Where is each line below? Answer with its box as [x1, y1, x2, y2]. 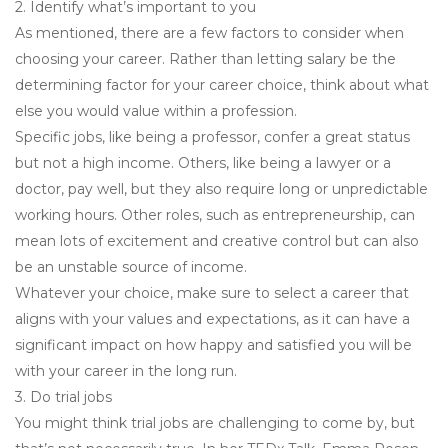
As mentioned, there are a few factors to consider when [15, 24, 404, 43]
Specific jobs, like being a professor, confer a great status [15, 128, 410, 147]
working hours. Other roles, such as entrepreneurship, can [15, 206, 415, 225]
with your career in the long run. [15, 362, 237, 381]
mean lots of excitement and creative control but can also [15, 232, 419, 251]
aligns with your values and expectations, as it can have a [15, 310, 410, 329]
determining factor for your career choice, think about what [15, 76, 429, 95]
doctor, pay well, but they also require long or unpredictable [15, 180, 428, 199]
